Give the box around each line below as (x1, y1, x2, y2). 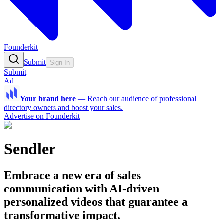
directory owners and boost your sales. (4, 103, 123, 111)
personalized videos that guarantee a (4, 195, 188, 208)
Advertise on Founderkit (4, 112, 80, 120)
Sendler (4, 140, 55, 158)
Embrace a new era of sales (4, 168, 141, 182)
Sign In (50, 59, 70, 66)
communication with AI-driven (4, 182, 159, 195)
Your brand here (20, 94, 76, 103)
